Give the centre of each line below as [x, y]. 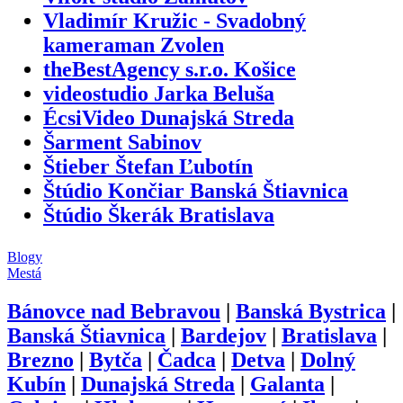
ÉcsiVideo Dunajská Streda [169, 117]
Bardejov [224, 335]
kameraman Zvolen [134, 45]
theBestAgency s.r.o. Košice [170, 69]
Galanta [287, 384]
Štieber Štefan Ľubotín [148, 166]
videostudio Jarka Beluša [159, 93]
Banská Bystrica [311, 311]
